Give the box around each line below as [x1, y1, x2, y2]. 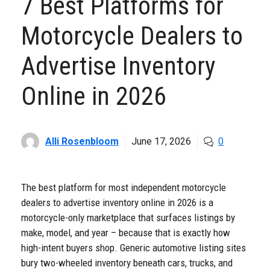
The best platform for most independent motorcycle [21, 181, 226, 194]
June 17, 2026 [131, 136, 191, 148]
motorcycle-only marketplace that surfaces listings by [21, 212, 235, 224]
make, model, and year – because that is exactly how [21, 227, 230, 239]
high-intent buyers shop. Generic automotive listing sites [21, 242, 246, 254]
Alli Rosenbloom [45, 136, 119, 148]
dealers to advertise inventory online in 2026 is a [21, 196, 213, 209]
